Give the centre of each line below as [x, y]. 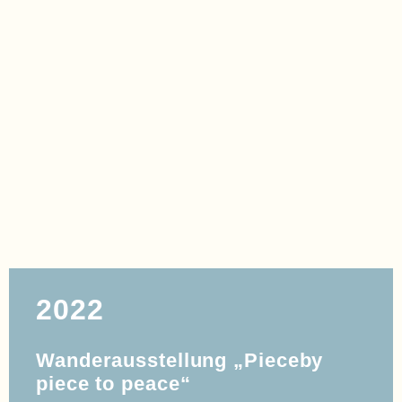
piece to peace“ [114, 384]
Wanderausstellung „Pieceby [180, 360]
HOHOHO [74, 144]
